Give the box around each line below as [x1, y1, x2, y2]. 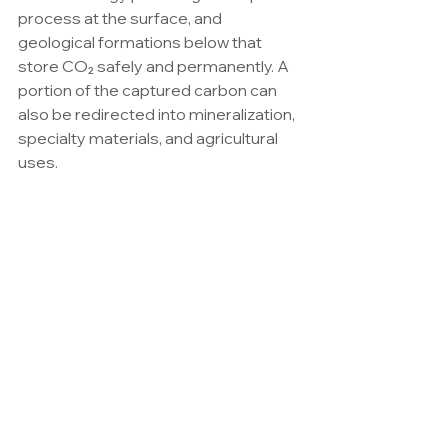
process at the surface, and [18, 8, 225, 28]
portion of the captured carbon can [18, 80, 280, 100]
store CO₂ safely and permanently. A [18, 56, 292, 76]
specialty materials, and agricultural [18, 128, 281, 148]
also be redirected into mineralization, [18, 104, 298, 124]
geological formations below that [18, 32, 265, 52]
